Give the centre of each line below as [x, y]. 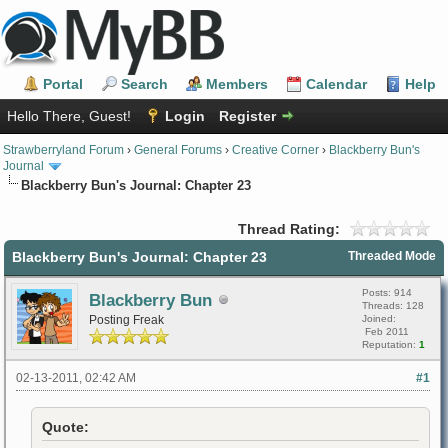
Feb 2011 [385, 331]
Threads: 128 [393, 305]
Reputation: [390, 344]
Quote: [65, 426]
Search [144, 84]
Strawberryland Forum [63, 149]
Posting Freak [126, 319]
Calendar [336, 84]
